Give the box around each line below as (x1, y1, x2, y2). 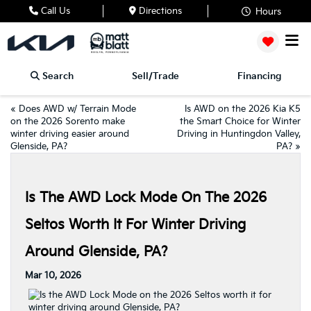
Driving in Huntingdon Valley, (177, 128, 301, 140)
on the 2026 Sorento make (10, 116, 125, 127)
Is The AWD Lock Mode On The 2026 (25, 190, 267, 206)
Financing (237, 71, 281, 82)
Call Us (37, 5, 70, 17)
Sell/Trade (131, 71, 179, 82)
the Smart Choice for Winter (180, 116, 301, 127)
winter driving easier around (10, 128, 129, 140)
